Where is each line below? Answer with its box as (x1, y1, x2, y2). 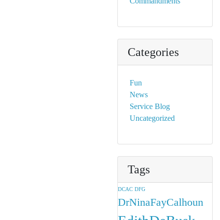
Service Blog (130, 102, 170, 110)
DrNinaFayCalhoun (118, 196, 203, 208)
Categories (128, 46, 179, 58)
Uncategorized (130, 114, 175, 122)
